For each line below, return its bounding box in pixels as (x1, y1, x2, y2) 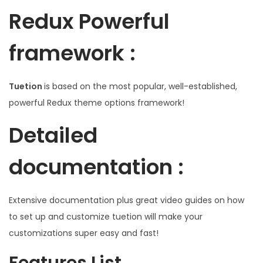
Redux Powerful (9, 6, 170, 37)
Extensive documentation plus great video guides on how (9, 194, 244, 207)
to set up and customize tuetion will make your (9, 211, 203, 223)
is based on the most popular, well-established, (44, 80, 237, 93)
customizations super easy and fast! (9, 227, 159, 240)
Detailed (9, 120, 97, 151)
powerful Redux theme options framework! (9, 97, 184, 109)
